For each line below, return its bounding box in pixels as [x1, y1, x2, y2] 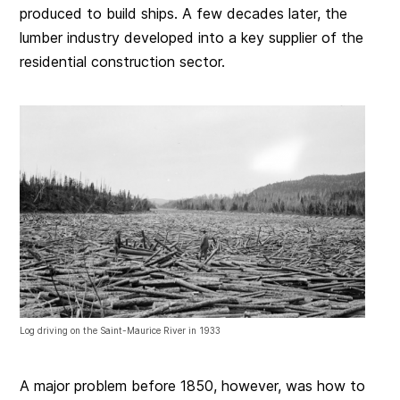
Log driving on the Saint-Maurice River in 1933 [20, 324, 221, 336]
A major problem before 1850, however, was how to [20, 376, 366, 395]
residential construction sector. [20, 53, 226, 71]
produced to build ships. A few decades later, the [20, 4, 348, 23]
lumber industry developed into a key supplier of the [20, 29, 364, 47]
